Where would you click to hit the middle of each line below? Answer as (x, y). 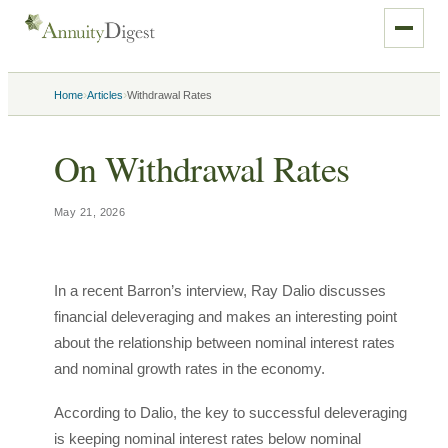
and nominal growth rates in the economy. (193, 368)
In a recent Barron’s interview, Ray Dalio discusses (220, 290)
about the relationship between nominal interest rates (224, 342)
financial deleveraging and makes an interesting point (225, 316)
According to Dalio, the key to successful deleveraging (230, 412)
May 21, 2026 (90, 212)
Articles (105, 95)
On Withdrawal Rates (202, 168)
